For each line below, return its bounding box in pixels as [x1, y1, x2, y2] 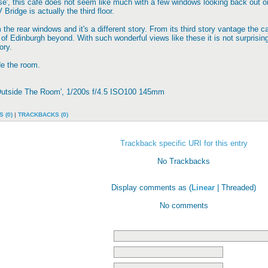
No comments [159, 201, 208, 210]
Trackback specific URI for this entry [120, 139, 248, 148]
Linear [191, 183, 215, 192]
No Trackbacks [157, 157, 210, 166]
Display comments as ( [111, 183, 191, 192]
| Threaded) [215, 183, 256, 192]
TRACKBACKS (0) [18, 111, 68, 118]
